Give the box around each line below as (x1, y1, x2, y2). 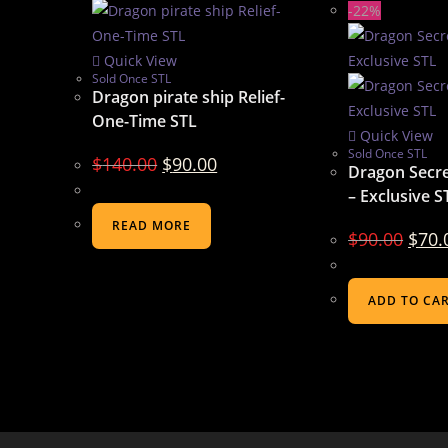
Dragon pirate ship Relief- (92, 86, 286, 108)
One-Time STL (92, 110, 198, 132)
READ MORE (112, 217, 192, 234)
